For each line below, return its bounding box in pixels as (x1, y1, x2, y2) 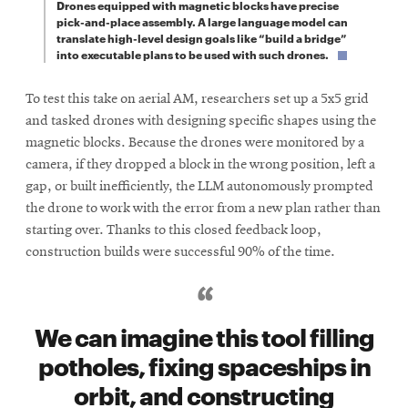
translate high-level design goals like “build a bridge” (56, 29, 347, 46)
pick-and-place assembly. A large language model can (56, 13, 348, 29)
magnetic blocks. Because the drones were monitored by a (25, 135, 364, 150)
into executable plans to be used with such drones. (56, 46, 329, 62)
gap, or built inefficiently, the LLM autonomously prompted (25, 178, 373, 194)
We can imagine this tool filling (34, 318, 374, 352)
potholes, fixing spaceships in (37, 347, 371, 382)
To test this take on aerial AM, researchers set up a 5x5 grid (25, 91, 369, 107)
